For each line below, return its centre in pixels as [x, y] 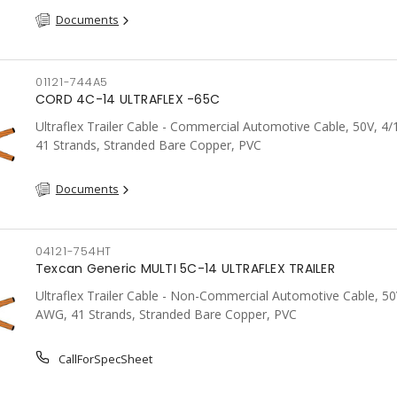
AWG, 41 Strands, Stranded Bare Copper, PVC [166, 314]
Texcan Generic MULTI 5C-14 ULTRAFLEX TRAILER [185, 269]
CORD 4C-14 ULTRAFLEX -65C [128, 99]
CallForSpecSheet [104, 359]
